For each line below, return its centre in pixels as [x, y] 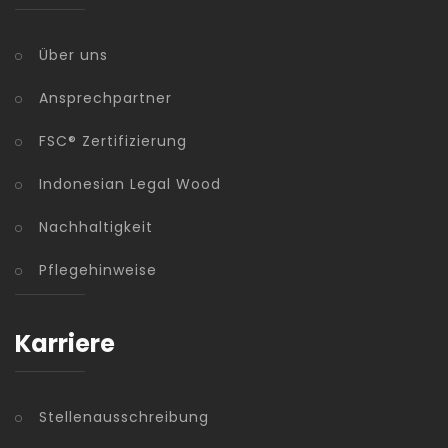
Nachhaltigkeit [96, 226]
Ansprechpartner [105, 97]
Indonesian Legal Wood [130, 183]
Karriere [65, 343]
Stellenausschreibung [124, 416]
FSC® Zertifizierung [113, 140]
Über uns [73, 54]
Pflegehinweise [98, 269]
